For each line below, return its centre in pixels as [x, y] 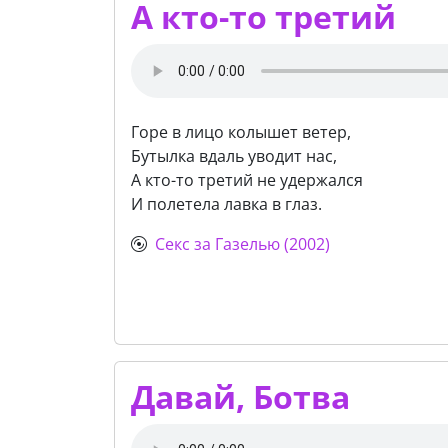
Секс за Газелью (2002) [242, 244]
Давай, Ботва [240, 396]
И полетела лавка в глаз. [226, 204]
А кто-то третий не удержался [247, 180]
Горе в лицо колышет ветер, [241, 132]
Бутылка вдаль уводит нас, [234, 156]
